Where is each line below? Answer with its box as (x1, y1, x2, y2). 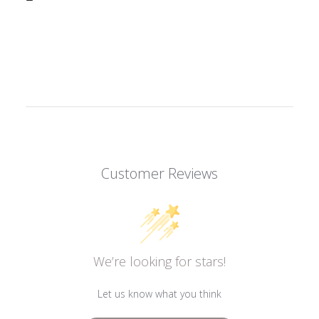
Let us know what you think (98, 287, 221, 301)
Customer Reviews (101, 164, 218, 184)
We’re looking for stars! (93, 253, 226, 271)
